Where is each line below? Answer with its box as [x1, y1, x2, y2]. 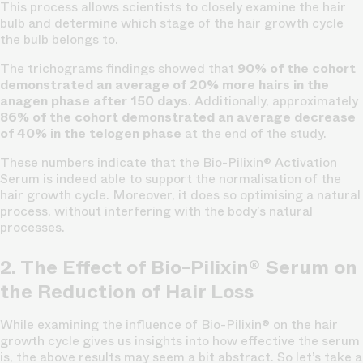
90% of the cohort [237, 59, 356, 79]
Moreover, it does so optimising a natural [113, 186, 361, 205]
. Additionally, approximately [188, 92, 358, 111]
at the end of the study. [181, 124, 327, 143]
